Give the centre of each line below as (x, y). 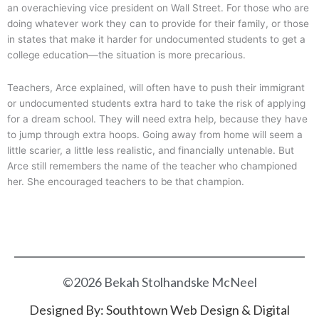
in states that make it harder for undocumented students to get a (156, 40)
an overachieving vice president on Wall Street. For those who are (158, 8)
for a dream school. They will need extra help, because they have (157, 119)
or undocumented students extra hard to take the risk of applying (156, 104)
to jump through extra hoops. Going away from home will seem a (155, 135)
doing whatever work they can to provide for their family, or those (158, 24)
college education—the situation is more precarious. (128, 55)
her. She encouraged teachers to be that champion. (126, 182)
